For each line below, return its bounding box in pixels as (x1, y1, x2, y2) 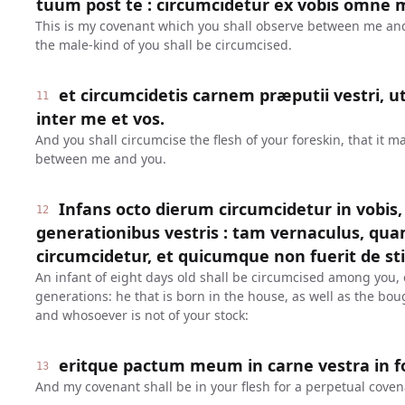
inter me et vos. (35, 108, 165, 129)
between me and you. (34, 150, 166, 167)
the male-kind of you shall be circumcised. (34, 36, 292, 53)
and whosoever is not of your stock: (34, 306, 249, 324)
